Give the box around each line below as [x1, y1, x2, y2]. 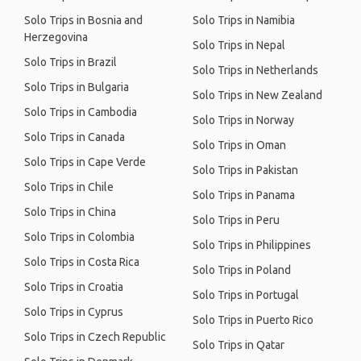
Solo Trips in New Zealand [193, 89, 322, 102]
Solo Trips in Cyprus [24, 305, 123, 318]
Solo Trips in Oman [193, 139, 286, 151]
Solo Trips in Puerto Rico [193, 313, 313, 326]
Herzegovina [24, 31, 88, 44]
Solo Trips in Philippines [193, 239, 311, 251]
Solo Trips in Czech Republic [24, 330, 166, 343]
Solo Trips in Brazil [24, 56, 117, 68]
